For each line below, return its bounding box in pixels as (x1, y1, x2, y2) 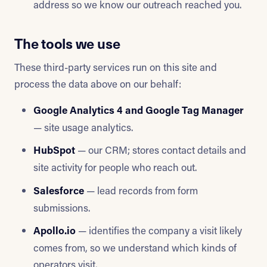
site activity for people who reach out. (33, 160, 197, 174)
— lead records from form (84, 183, 198, 197)
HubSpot (33, 143, 75, 157)
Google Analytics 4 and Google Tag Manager (33, 103, 244, 117)
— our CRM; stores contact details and (75, 143, 246, 157)
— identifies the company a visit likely (76, 223, 242, 237)
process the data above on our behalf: (14, 76, 181, 90)
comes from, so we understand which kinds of (33, 241, 237, 254)
